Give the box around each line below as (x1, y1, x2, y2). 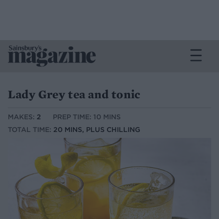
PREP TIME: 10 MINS (53, 112, 121, 122)
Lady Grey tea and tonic (8, 87, 141, 102)
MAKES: (8, 112, 37, 122)
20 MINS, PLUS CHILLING (53, 125, 140, 134)
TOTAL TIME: (8, 125, 53, 134)
